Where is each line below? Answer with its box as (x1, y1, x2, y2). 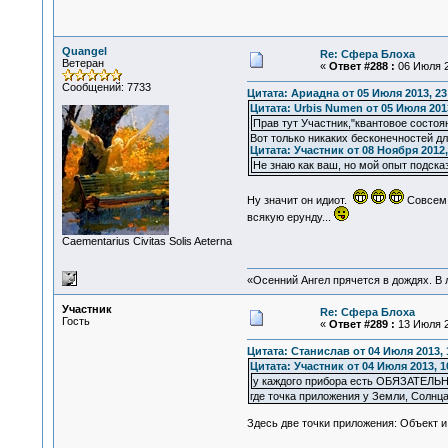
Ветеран (61, 57, 104, 69)
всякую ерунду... (246, 211, 334, 224)
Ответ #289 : (328, 318, 395, 330)
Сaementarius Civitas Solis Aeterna (61, 235, 232, 247)
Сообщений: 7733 (61, 81, 151, 93)
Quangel (61, 45, 107, 57)
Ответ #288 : (328, 60, 395, 72)
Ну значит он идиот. (246, 194, 353, 207)
